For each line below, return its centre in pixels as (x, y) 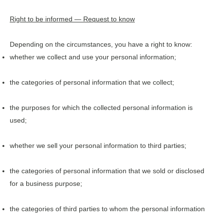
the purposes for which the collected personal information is (101, 107)
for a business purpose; (46, 183)
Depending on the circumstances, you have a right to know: (101, 44)
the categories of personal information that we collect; (92, 82)
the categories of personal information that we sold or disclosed (107, 171)
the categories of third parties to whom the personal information (107, 209)
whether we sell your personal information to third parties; (98, 145)
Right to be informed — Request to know (72, 19)
